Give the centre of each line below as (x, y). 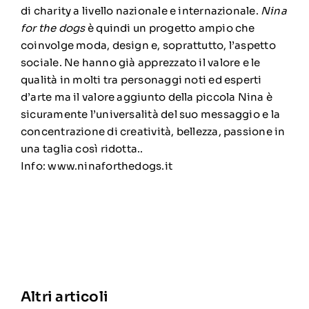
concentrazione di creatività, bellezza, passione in (153, 131)
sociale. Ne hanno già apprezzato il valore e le (140, 62)
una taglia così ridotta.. (82, 148)
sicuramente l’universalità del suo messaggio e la (150, 114)
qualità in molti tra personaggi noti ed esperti (141, 79)
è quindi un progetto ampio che (170, 28)
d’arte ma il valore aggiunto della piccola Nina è (147, 97)
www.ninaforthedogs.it (110, 166)
